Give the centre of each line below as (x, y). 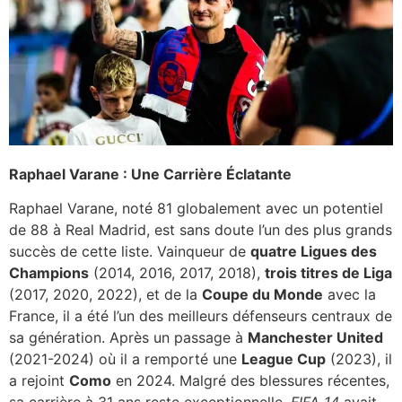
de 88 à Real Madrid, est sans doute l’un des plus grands (201, 230)
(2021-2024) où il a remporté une (125, 359)
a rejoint (39, 381)
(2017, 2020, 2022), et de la (105, 295)
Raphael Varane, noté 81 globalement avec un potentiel (196, 209)
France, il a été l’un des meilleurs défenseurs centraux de (201, 316)
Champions (49, 273)
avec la (350, 295)
